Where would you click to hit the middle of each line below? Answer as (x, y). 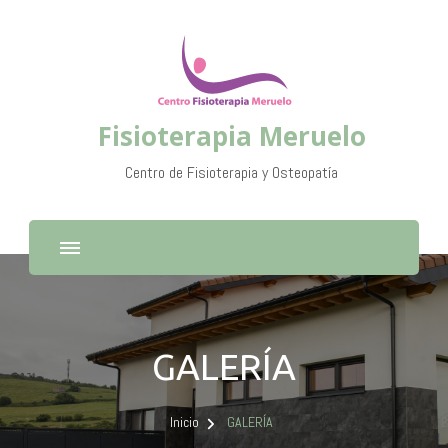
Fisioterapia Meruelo (231, 136)
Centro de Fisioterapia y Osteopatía (231, 172)
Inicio (184, 422)
